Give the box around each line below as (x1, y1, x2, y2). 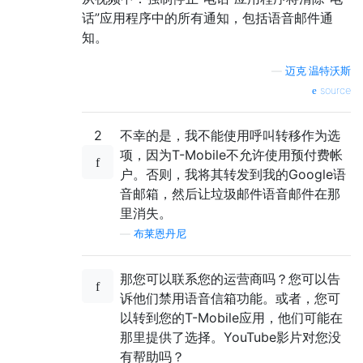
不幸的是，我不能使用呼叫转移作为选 (120, 127, 340, 144)
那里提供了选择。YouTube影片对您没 (120, 329, 341, 346)
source (317, 84, 351, 97)
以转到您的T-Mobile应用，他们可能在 (120, 310, 343, 327)
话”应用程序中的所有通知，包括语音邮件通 (82, 10, 333, 27)
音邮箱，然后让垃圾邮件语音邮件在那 (120, 186, 340, 203)
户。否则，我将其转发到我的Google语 (120, 166, 346, 183)
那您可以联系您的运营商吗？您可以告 (120, 271, 340, 288)
